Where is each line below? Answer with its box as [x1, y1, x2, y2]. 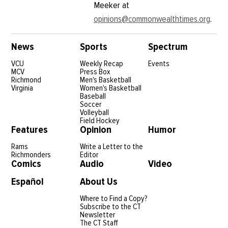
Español [11, 176, 44, 188]
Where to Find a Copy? [79, 193, 148, 204]
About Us [79, 176, 118, 188]
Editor [79, 150, 98, 160]
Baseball [79, 91, 106, 102]
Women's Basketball [79, 83, 141, 94]
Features [11, 124, 48, 136]
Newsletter [79, 210, 115, 220]
